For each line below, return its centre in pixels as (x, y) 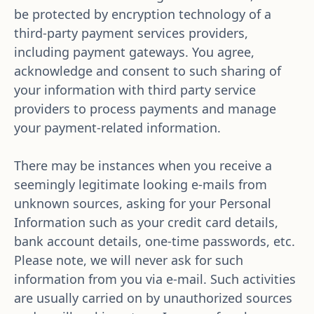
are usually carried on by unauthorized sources (153, 298)
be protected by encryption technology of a (143, 14)
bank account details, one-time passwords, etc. (155, 241)
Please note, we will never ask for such (129, 260)
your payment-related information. (117, 128)
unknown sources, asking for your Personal (143, 203)
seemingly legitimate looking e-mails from (141, 184)
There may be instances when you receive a (143, 165)
